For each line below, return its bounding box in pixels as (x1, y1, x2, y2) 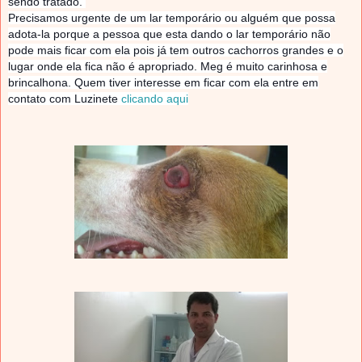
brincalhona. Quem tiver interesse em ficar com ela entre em (8, 76, 318, 90)
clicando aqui (121, 92, 188, 106)
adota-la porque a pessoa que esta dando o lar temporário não (8, 27, 330, 41)
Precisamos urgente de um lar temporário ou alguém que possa (8, 11, 335, 25)
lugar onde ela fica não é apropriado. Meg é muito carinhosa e (8, 60, 327, 74)
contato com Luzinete (8, 92, 121, 106)
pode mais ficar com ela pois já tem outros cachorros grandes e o (8, 44, 343, 57)
